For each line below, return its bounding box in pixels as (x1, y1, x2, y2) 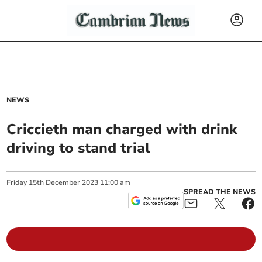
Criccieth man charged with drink (6, 120, 238, 139)
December (46, 178, 81, 187)
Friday (6, 178, 27, 187)
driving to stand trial (6, 139, 150, 157)
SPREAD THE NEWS (183, 187, 256, 196)
